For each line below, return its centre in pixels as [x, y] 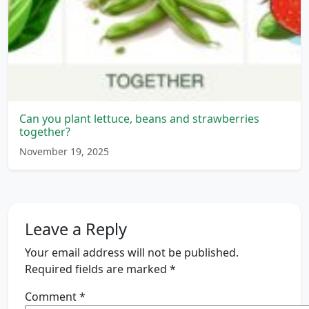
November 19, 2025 [64, 151]
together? [45, 131]
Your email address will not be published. [132, 252]
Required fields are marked [97, 269]
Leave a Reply [76, 229]
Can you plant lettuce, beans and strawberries [139, 118]
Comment [52, 296]
